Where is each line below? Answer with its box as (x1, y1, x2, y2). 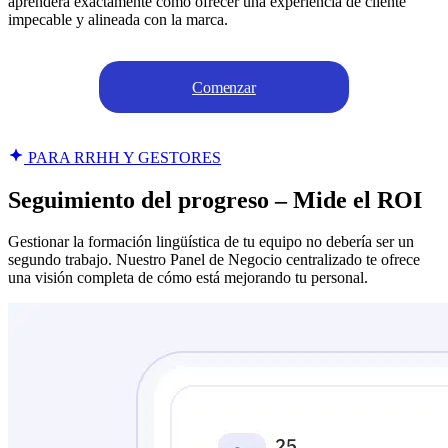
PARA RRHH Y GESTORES (24, 148, 221, 166)
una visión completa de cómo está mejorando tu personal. (8, 269, 368, 287)
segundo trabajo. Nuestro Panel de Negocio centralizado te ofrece (8, 251, 420, 269)
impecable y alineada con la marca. (8, 10, 228, 28)
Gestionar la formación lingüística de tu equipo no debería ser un (8, 233, 414, 251)
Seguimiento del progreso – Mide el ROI (8, 186, 422, 213)
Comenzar (192, 78, 256, 96)
